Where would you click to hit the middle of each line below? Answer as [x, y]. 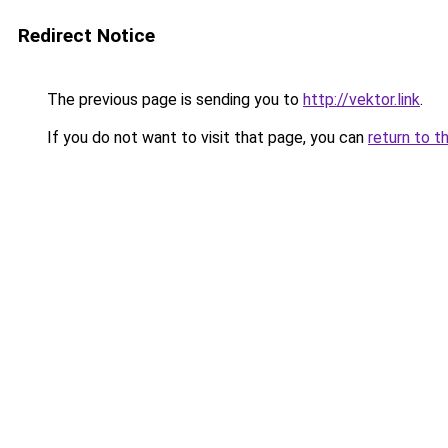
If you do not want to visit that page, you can [205, 137]
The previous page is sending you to [173, 99]
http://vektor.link [361, 99]
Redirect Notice [86, 35]
